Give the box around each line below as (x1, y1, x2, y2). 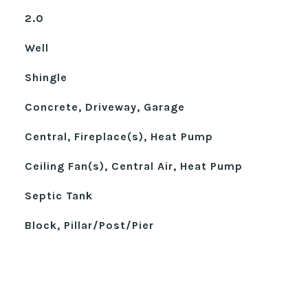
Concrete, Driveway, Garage (24, 100, 185, 113)
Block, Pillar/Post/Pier (24, 219, 154, 232)
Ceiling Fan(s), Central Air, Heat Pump (24, 159, 243, 173)
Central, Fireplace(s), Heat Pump (24, 130, 213, 143)
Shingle (24, 71, 67, 84)
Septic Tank (24, 189, 93, 202)
